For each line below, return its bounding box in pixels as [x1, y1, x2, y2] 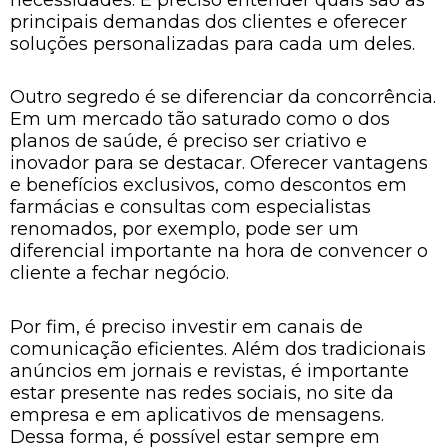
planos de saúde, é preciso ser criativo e [10, 130, 367, 152]
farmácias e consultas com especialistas [10, 196, 371, 218]
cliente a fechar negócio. [10, 262, 229, 284]
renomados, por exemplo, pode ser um [10, 218, 359, 240]
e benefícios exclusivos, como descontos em [10, 174, 407, 196]
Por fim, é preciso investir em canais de [10, 315, 363, 338]
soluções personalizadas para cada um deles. [10, 32, 415, 55]
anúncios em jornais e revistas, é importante [10, 359, 409, 382]
